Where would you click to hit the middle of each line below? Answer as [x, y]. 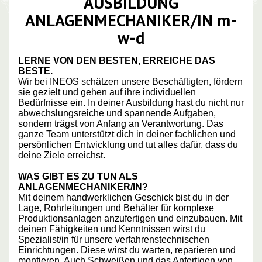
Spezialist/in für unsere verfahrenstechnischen [114, 239]
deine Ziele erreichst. [62, 155]
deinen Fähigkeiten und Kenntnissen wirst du [112, 229]
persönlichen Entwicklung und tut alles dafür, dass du [128, 144]
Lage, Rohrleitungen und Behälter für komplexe [116, 208]
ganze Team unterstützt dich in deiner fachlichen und [127, 134]
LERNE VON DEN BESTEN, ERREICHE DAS [117, 60]
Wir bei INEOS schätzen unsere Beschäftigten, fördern [130, 81]
